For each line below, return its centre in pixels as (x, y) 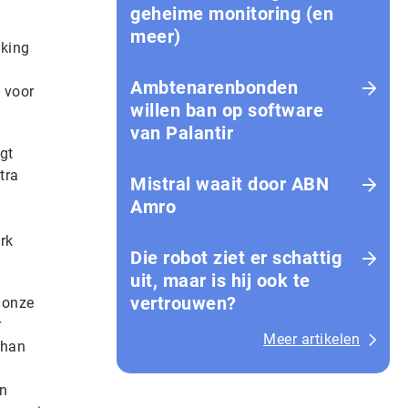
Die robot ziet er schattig (236, 258)
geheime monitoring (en (232, 14)
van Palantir (182, 133)
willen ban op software (227, 110)
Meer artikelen (311, 339)
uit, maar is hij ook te (220, 280)
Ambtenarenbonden (214, 87)
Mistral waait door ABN (229, 184)
